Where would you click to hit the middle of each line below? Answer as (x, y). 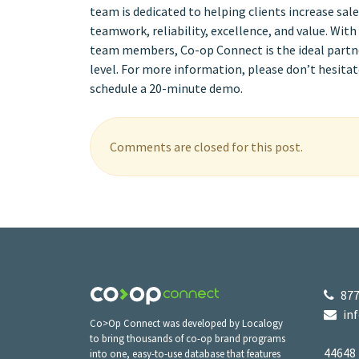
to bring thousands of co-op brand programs (188, 338)
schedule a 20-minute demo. (166, 88)
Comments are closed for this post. (206, 146)
